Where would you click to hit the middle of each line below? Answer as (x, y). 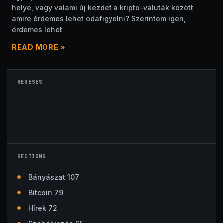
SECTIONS (32, 157)
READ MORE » (39, 47)
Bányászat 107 (54, 177)
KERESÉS (30, 82)
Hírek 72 (43, 208)
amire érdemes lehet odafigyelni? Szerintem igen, (99, 19)
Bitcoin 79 (46, 192)
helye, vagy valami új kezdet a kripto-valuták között (103, 8)
